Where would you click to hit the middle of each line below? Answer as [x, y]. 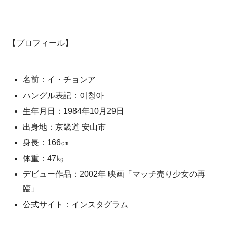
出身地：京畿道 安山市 [65, 127]
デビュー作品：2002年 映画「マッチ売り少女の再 [114, 174]
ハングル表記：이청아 [64, 95]
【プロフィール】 [41, 43]
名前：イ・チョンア [60, 80]
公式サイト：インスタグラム [76, 204]
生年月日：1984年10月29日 [74, 111]
